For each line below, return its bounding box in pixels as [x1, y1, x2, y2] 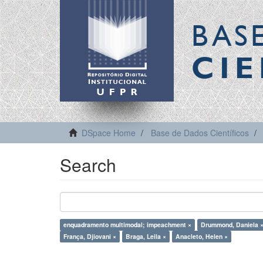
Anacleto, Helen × [176, 232, 228, 241]
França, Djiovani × [63, 232, 116, 241]
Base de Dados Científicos [151, 127, 249, 139]
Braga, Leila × [126, 232, 166, 241]
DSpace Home [82, 127, 136, 139]
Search [60, 152, 116, 177]
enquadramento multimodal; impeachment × [63, 220, 191, 229]
